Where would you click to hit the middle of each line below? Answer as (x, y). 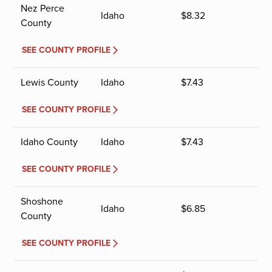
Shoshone (42, 202)
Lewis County (50, 83)
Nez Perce (43, 8)
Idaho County (49, 142)
